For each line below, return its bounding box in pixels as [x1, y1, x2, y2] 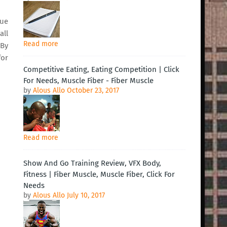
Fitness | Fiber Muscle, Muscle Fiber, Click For [23, 170, 175, 179]
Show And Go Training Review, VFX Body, [23, 159, 161, 168]
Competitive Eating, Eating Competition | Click [23, 65, 179, 74]
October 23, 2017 [67, 86, 119, 95]
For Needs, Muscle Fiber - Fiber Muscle [23, 76, 154, 85]
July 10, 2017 [67, 191, 105, 200]
